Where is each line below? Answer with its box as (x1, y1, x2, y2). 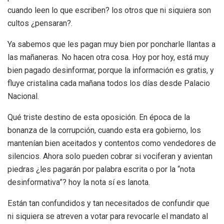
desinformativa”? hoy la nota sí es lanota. (7, 177, 150, 187)
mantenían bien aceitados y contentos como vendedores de (7, 138, 216, 148)
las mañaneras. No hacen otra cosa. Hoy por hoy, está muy (7, 52, 209, 62)
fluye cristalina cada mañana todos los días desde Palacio (7, 78, 210, 88)
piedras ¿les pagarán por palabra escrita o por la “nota (7, 164, 195, 174)
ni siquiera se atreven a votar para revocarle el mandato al (7, 211, 208, 221)
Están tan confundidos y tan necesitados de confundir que (7, 198, 209, 208)
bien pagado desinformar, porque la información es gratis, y (7, 65, 214, 75)
